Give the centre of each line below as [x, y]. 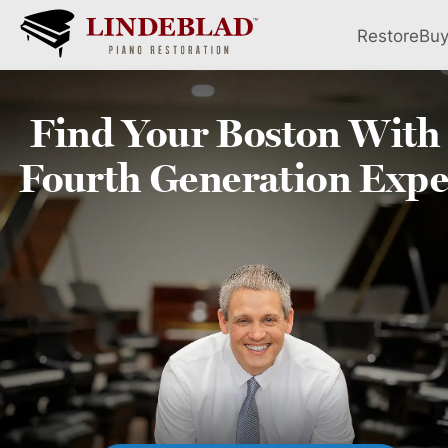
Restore [388, 34]
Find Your [123, 133]
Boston [278, 133]
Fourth [84, 178]
